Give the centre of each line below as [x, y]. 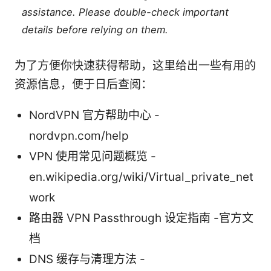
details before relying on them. [95, 30]
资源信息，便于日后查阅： [83, 85]
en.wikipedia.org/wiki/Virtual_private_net [141, 177]
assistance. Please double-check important [126, 12]
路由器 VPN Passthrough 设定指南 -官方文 [141, 218]
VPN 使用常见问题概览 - [93, 157]
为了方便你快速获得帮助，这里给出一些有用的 [135, 66]
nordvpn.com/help [79, 136]
